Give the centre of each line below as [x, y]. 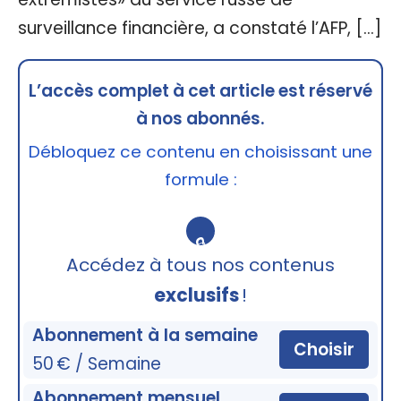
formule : [200, 179]
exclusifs [196, 295]
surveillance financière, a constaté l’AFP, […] [200, 28]
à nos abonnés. [200, 118]
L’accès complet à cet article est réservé [200, 90]
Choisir [324, 350]
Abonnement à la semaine [145, 335]
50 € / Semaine [97, 363]
